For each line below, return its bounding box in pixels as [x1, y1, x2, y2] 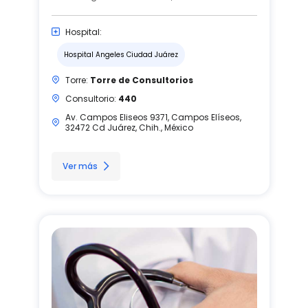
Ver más [62, 159, 98, 172]
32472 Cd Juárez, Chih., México [65, 121, 193, 133]
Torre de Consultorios [89, 74, 193, 86]
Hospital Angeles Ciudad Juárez [63, 49, 178, 60]
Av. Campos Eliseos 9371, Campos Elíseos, [65, 111, 241, 123]
